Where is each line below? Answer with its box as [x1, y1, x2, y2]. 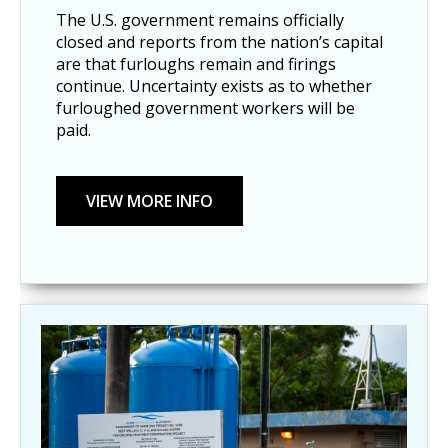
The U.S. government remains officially [56, 8, 344, 31]
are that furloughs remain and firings [56, 52, 336, 75]
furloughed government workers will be [56, 96, 355, 119]
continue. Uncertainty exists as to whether [56, 74, 372, 97]
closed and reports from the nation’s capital [56, 30, 383, 53]
